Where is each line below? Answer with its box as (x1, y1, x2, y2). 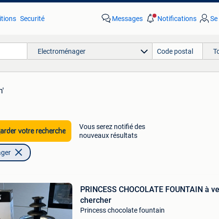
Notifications (157, 15, 197, 22)
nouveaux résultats (79, 131, 137, 139)
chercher (80, 196, 111, 205)
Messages (111, 15, 143, 22)
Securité (20, 15, 44, 22)
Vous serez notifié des (79, 123, 145, 131)
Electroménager (37, 47, 86, 55)
